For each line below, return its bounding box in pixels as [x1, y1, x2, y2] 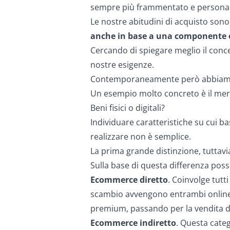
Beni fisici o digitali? [90, 102, 165, 113]
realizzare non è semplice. [90, 131, 191, 142]
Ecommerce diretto [90, 174, 168, 185]
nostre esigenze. [90, 59, 154, 70]
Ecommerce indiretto [90, 217, 176, 228]
